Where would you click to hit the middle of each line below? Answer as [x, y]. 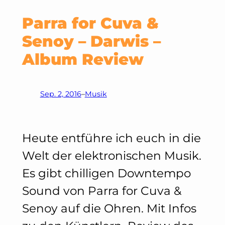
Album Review [83, 59]
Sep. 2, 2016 [61, 94]
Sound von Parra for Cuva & [101, 191]
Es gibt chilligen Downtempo [106, 173]
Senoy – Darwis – [91, 41]
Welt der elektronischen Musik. [111, 155]
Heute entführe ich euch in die [111, 138]
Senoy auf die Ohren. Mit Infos [109, 208]
